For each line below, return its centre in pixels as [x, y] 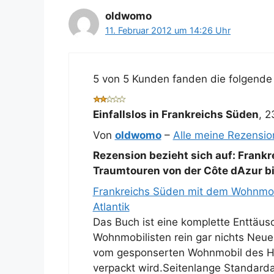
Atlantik [111, 206]
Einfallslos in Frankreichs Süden [176, 115]
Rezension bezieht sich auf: [165, 156]
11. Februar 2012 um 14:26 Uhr [168, 31]
